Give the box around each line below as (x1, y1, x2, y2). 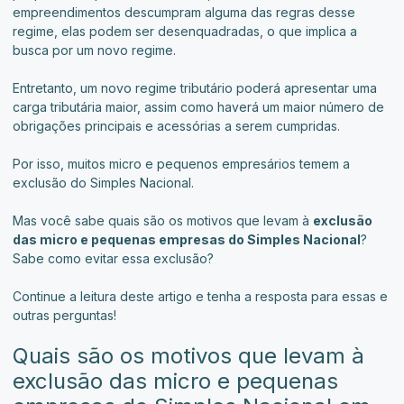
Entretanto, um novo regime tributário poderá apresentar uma (13, 80, 377, 96)
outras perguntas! (13, 308, 116, 324)
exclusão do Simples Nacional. (13, 175, 194, 191)
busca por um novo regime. (13, 42, 176, 59)
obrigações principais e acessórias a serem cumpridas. (13, 118, 340, 134)
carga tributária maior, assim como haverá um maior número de (13, 99, 384, 115)
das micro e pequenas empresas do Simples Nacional (13, 232, 361, 248)
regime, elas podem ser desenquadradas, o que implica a (13, 23, 357, 40)
